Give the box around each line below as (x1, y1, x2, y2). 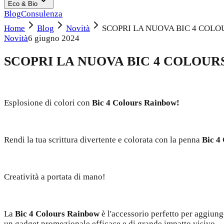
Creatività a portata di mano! (4, 172, 105, 182)
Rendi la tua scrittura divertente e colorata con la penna (4, 135, 202, 145)
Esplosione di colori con (4, 98, 92, 108)
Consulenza (21, 9, 62, 18)
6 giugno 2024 (28, 33, 79, 43)
